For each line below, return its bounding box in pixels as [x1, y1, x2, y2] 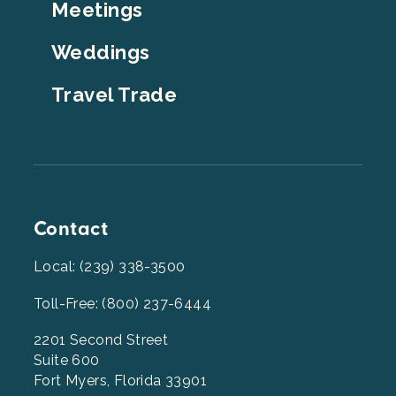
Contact [34, 217, 109, 242]
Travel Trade [51, 83, 178, 107]
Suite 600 [34, 352, 100, 369]
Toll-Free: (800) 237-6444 [34, 295, 211, 313]
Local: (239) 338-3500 [34, 258, 186, 276]
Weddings [51, 41, 150, 65]
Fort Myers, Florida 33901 [34, 372, 207, 390]
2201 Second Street [34, 331, 169, 349]
